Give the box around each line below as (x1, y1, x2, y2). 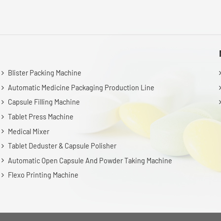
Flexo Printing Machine (7, 171, 78, 180)
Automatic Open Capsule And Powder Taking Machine (7, 156, 172, 165)
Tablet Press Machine (7, 112, 74, 121)
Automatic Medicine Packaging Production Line (7, 83, 154, 92)
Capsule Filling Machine (7, 98, 80, 107)
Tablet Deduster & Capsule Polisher (7, 141, 116, 150)
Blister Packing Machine (7, 68, 81, 77)
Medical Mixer (7, 127, 49, 136)
